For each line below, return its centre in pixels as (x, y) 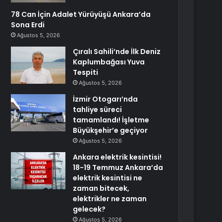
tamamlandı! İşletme (111, 120)
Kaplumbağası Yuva (109, 62)
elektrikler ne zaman (110, 199)
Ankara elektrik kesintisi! (117, 157)
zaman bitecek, (101, 188)
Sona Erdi (28, 25)
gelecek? (89, 209)
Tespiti (86, 72)
